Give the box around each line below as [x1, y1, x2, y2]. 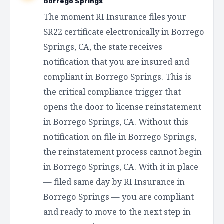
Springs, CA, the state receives [43, 40, 162, 52]
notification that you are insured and [43, 55, 189, 67]
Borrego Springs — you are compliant [43, 190, 194, 202]
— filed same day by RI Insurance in [43, 175, 185, 187]
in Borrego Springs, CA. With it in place [43, 160, 198, 172]
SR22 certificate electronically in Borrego [43, 25, 204, 37]
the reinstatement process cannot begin [43, 145, 202, 157]
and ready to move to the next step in [43, 205, 191, 217]
